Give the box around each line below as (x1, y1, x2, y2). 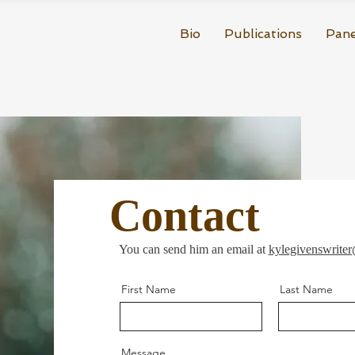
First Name (120, 282, 176, 296)
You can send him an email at (118, 242, 269, 256)
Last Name (279, 282, 333, 296)
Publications (224, 26, 302, 41)
